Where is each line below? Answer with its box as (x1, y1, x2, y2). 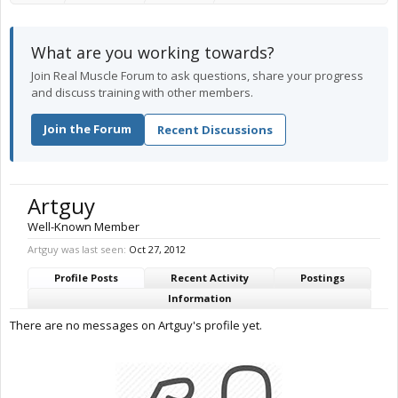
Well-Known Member (28, 219, 139, 235)
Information (167, 291, 232, 305)
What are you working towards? (31, 42, 275, 63)
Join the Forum (44, 121, 131, 137)
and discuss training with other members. (31, 84, 253, 100)
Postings (300, 271, 346, 284)
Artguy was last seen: (28, 243, 126, 256)
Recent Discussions (157, 122, 273, 138)
